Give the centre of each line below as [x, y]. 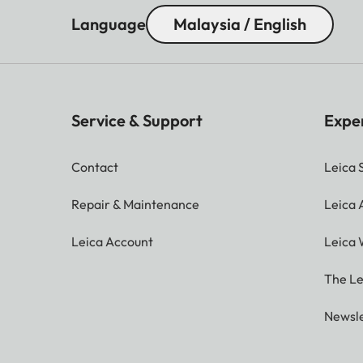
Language [109, 23]
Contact [95, 167]
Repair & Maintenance [135, 204]
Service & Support [137, 120]
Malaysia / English [240, 23]
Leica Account [112, 241]
